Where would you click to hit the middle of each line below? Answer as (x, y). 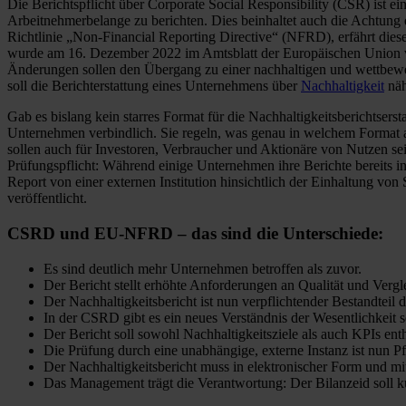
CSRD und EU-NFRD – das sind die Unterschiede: (195, 233)
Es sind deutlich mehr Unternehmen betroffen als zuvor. (203, 268)
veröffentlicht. (47, 198)
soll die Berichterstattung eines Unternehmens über (154, 86)
